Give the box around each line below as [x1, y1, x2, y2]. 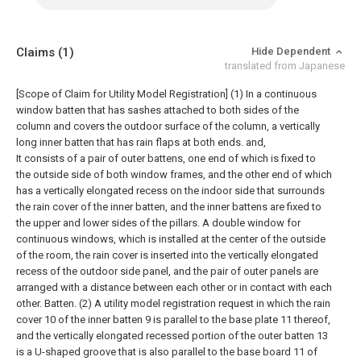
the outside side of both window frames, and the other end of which [16, 168, 332, 180]
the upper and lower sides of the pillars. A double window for [16, 217, 301, 229]
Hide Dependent [251, 45, 333, 57]
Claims [16, 45, 58, 60]
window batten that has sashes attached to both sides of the [16, 104, 299, 116]
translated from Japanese [225, 60, 345, 72]
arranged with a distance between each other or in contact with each [16, 281, 332, 293]
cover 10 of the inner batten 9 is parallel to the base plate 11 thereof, [16, 313, 330, 326]
